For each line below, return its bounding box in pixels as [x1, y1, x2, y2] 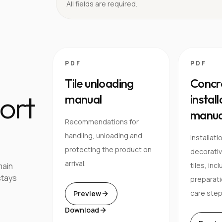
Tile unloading [65, 75, 134, 91]
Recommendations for [65, 116, 139, 126]
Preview [73, 188, 102, 198]
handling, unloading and [65, 130, 143, 140]
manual [65, 91, 102, 107]
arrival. [65, 158, 86, 168]
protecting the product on [65, 144, 152, 154]
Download [65, 205, 100, 215]
